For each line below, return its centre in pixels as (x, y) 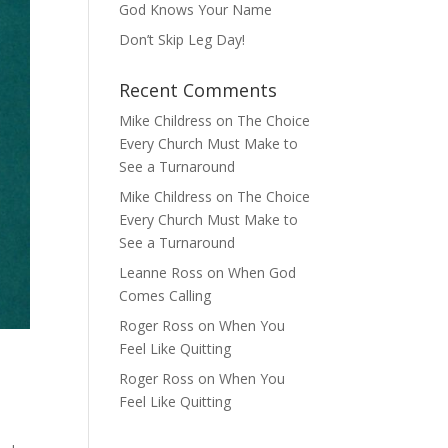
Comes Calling (165, 295)
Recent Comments (198, 90)
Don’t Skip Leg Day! (182, 39)
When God (262, 272)
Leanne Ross (161, 272)
